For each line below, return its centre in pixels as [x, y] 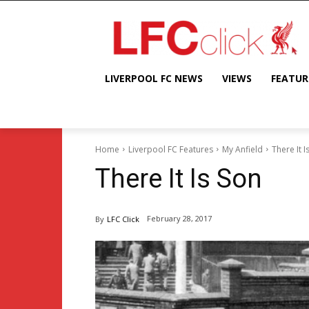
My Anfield [242, 149]
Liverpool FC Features [171, 149]
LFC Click [123, 219]
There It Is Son [179, 178]
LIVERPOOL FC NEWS [154, 78]
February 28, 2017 [179, 219]
